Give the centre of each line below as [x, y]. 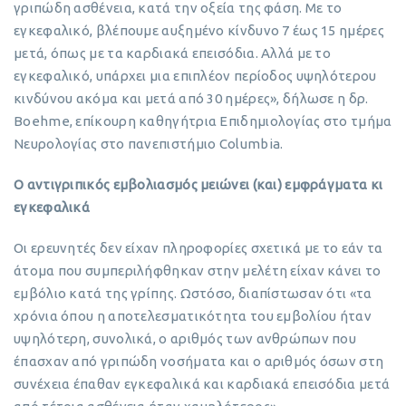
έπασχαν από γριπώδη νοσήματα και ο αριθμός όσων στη [199, 361]
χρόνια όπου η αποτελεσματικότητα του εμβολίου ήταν [193, 315]
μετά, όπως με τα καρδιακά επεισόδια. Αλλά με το [173, 53]
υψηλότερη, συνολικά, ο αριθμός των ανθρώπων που [185, 338]
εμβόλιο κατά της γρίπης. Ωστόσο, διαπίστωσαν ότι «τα [193, 293]
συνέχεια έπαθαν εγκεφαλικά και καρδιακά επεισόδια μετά [202, 383]
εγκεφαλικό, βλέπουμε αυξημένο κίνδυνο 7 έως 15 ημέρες [199, 30]
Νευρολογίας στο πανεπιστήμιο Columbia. [149, 143]
